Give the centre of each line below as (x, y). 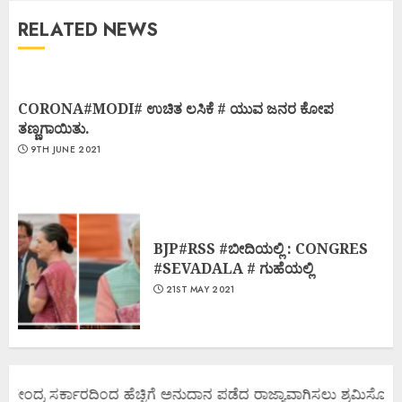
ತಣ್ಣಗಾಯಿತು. (54, 129)
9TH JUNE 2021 (66, 150)
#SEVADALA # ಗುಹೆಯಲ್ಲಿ (233, 269)
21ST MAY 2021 (200, 290)
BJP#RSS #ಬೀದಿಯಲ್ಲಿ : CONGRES (261, 249)
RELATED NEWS (88, 30)
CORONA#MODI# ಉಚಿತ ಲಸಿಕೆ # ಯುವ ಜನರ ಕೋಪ (176, 109)
